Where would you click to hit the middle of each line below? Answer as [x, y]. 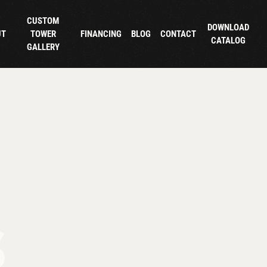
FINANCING [101, 34]
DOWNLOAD [228, 27]
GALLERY [43, 47]
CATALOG [228, 40]
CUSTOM [43, 21]
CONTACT [178, 34]
